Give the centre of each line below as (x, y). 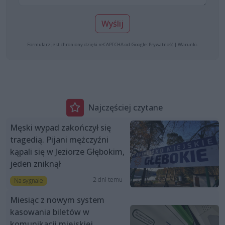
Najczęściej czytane (125, 107)
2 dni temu (107, 180)
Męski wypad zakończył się (61, 128)
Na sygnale (28, 181)
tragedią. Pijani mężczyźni (59, 140)
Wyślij (113, 24)
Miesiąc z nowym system (57, 200)
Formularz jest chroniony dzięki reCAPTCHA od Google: (88, 45)
